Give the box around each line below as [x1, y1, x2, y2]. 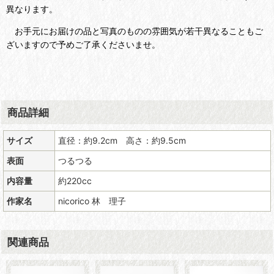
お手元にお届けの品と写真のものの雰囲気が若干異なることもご [6, 25, 263, 36]
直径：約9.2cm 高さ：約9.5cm [58, 135, 186, 146]
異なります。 [6, 3, 57, 14]
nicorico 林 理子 [58, 195, 126, 206]
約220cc [58, 175, 92, 186]
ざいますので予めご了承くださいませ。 [6, 39, 160, 50]
